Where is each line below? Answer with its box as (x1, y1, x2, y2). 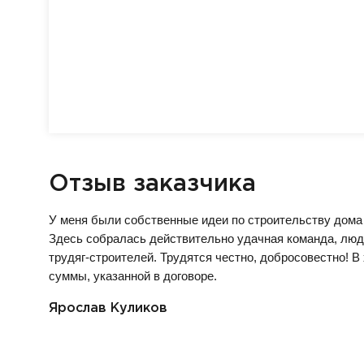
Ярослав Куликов (49, 302, 167, 314)
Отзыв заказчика (49, 174, 256, 195)
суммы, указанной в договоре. (49, 269, 217, 283)
